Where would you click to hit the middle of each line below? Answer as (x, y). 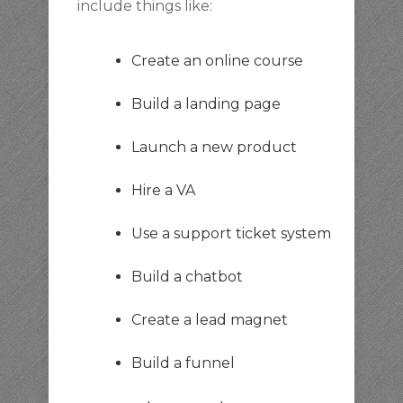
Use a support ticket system (231, 233)
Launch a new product (214, 147)
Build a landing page (206, 104)
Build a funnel (183, 363)
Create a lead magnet (210, 320)
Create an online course (217, 61)
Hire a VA (163, 190)
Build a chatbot (187, 277)
